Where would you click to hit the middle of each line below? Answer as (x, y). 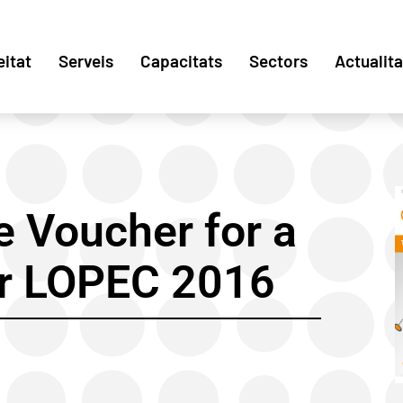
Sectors (278, 61)
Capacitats (181, 61)
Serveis (86, 61)
